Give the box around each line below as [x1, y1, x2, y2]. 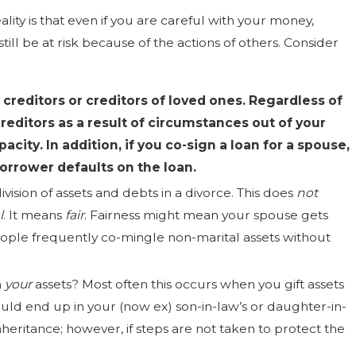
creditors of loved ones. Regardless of [83, 93, 343, 109]
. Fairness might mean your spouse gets [84, 207, 329, 222]
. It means [3, 207, 66, 222]
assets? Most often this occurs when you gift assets [32, 276, 345, 292]
